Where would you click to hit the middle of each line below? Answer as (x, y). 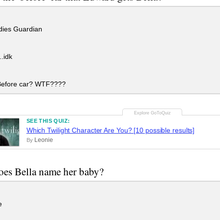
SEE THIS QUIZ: (48, 121)
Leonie (43, 140)
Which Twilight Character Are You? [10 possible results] (110, 130)
